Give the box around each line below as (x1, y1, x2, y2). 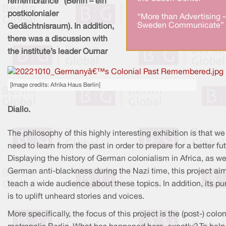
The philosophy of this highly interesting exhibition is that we (8, 130, 225, 137)
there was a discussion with (8, 36, 107, 43)
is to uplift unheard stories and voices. (8, 193, 144, 200)
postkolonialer (8, 11, 59, 18)
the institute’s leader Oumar (8, 48, 107, 56)
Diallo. (8, 106, 30, 114)
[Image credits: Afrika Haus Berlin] (10, 82, 100, 88)
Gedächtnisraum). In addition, (8, 23, 114, 31)
